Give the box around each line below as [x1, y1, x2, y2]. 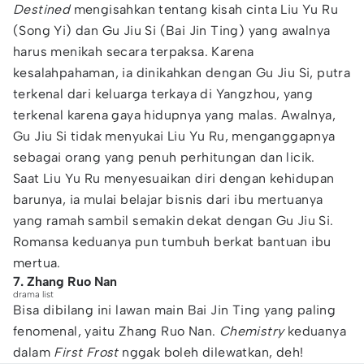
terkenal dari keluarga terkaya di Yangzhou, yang [13, 86, 314, 102]
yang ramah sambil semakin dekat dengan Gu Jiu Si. [13, 213, 334, 228]
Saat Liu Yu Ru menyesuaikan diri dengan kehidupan [13, 171, 335, 186]
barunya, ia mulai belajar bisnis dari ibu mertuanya [13, 192, 323, 207]
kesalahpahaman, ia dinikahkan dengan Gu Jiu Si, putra [13, 65, 351, 80]
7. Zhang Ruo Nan [13, 274, 117, 289]
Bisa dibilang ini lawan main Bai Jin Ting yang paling [13, 302, 336, 318]
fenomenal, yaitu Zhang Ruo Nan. [13, 323, 219, 339]
